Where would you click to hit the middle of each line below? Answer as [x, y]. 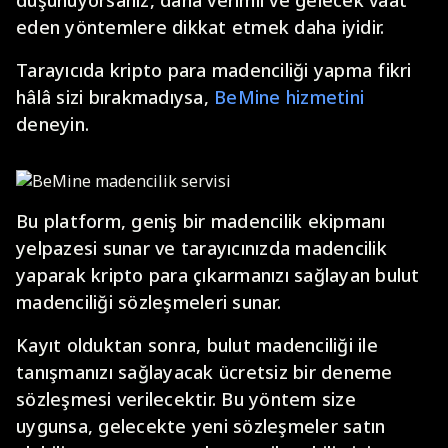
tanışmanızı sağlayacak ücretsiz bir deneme [204, 372]
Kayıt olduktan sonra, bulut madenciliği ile [197, 345]
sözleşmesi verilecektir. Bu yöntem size [186, 399]
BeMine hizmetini [289, 97]
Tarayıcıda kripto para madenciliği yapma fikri [214, 70]
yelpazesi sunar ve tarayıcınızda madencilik [201, 248]
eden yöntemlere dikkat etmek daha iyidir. [200, 27]
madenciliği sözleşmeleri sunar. [148, 302]
